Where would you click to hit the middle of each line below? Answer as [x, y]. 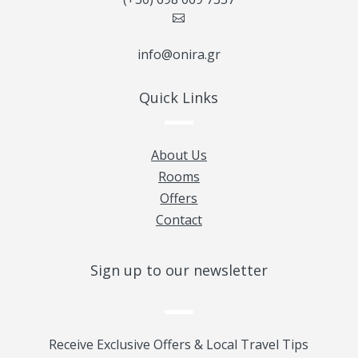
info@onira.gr [179, 54]
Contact [179, 219]
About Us [179, 155]
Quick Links [179, 97]
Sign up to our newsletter [179, 270]
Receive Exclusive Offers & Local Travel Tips [179, 345]
